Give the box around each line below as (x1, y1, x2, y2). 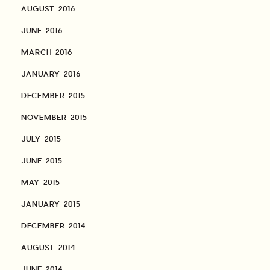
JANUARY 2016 (21, 69, 81, 80)
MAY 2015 (21, 178, 60, 188)
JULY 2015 (21, 134, 61, 145)
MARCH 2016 (21, 48, 72, 58)
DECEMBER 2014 (21, 221, 86, 231)
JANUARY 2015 (21, 199, 81, 210)
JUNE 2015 (21, 156, 63, 166)
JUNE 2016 (21, 26, 63, 36)
